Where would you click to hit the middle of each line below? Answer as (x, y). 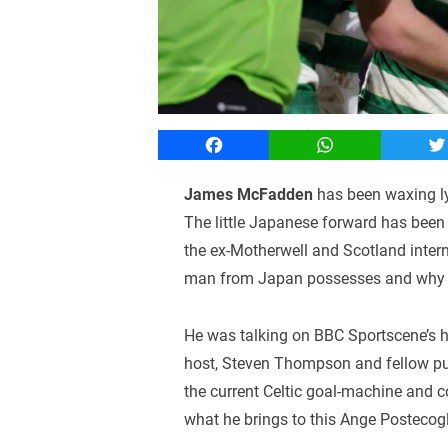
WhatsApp (361, 144)
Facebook (248, 144)
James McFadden (249, 194)
